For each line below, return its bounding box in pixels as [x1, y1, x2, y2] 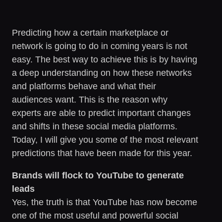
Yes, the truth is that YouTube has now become [12, 197, 197, 207]
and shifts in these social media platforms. [12, 121, 177, 131]
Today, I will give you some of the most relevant [12, 134, 198, 145]
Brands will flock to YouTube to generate [12, 170, 184, 180]
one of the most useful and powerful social [12, 210, 178, 221]
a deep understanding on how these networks [12, 67, 192, 78]
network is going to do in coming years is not [12, 41, 187, 51]
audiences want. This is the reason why [12, 94, 167, 105]
